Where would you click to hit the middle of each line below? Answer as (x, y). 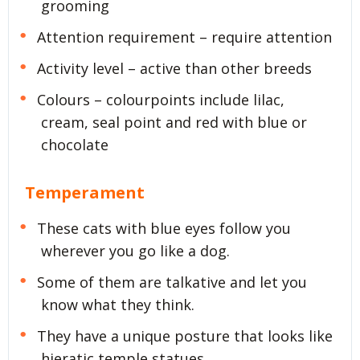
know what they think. (118, 305)
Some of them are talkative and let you (172, 282)
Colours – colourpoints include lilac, (160, 99)
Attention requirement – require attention (184, 37)
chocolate (75, 144)
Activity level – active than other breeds (174, 68)
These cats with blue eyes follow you (164, 229)
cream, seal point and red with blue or (174, 122)
